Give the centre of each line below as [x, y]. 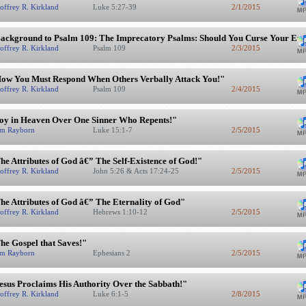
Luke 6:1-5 [111, 294]
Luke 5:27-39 [115, 7]
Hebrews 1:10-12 [121, 212]
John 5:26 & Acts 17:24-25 [137, 171]
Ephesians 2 [112, 253]
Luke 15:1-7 [113, 130]
